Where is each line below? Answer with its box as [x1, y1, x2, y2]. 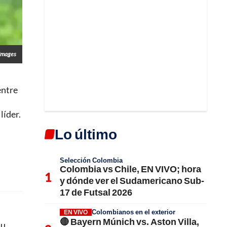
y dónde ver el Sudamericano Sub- [60, 174, 204, 186]
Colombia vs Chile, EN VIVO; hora [60, 163, 201, 174]
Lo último [55, 125, 117, 142]
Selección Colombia [60, 156, 123, 164]
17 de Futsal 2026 [60, 186, 132, 198]
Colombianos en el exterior [92, 207, 175, 216]
